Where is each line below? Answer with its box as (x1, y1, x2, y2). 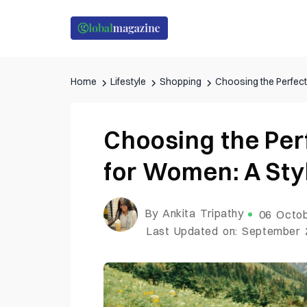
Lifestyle (110, 75, 146, 88)
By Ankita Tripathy (144, 206, 244, 221)
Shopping (160, 75, 201, 88)
